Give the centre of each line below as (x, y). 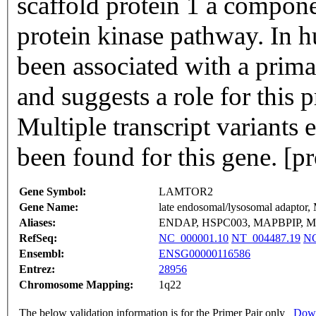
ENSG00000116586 (205, 254)
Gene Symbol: (53, 192)
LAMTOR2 (186, 192)
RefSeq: (38, 238)
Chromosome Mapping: (76, 285)
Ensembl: (42, 254)
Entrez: (37, 269)
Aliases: (37, 223)
